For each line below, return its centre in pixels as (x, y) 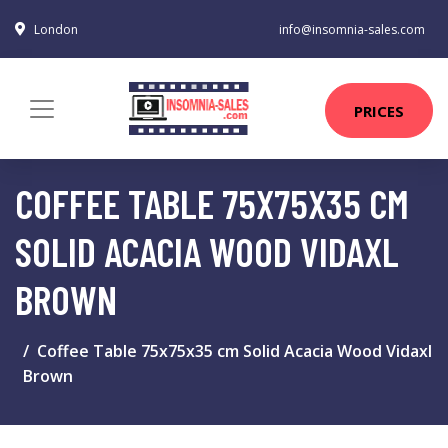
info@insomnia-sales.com (352, 29)
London (56, 29)
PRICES (379, 110)
